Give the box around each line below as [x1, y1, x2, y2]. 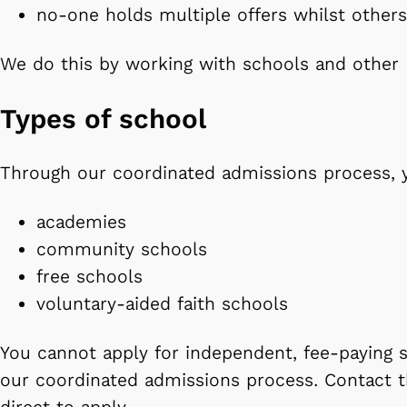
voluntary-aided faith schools [36, 293, 294, 315]
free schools [36, 266, 143, 288]
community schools [36, 239, 207, 261]
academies [36, 212, 126, 233]
